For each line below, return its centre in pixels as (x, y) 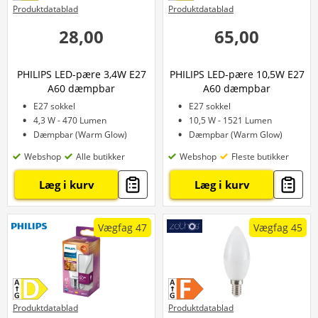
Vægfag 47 (122, 227)
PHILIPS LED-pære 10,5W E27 (237, 74)
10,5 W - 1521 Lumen (230, 120)
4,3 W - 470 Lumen (70, 120)
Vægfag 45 (278, 227)
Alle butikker (100, 156)
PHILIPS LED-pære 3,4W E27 (81, 74)
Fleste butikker (260, 156)
